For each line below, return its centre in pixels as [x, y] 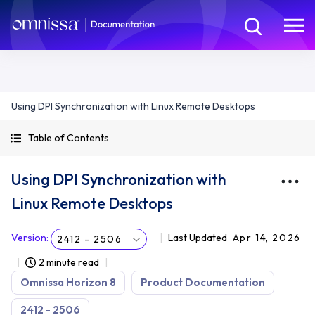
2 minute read [69, 262]
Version [29, 238]
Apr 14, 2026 [266, 238]
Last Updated [197, 238]
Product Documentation [203, 282]
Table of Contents [69, 138]
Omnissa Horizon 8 [68, 282]
